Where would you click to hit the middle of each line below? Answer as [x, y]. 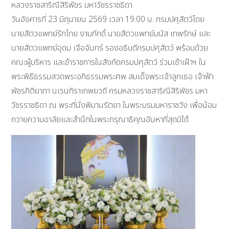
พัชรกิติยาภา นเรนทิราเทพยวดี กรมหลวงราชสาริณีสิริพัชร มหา [110, 91]
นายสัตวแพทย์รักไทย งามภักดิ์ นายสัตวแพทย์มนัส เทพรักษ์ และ [111, 34]
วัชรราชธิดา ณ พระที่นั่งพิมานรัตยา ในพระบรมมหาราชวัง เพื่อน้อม [114, 106]
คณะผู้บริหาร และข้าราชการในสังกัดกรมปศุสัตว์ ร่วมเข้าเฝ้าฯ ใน [109, 63]
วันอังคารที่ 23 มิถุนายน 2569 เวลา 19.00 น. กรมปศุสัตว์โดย [108, 20]
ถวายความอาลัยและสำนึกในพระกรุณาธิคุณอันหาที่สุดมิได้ [100, 120]
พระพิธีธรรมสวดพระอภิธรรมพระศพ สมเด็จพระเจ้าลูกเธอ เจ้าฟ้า [113, 77]
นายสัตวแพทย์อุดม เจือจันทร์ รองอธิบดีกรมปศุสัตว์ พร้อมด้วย [110, 48]
